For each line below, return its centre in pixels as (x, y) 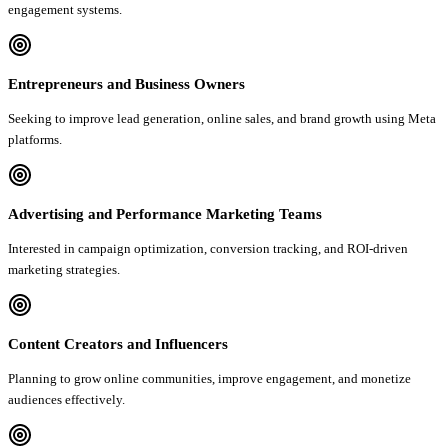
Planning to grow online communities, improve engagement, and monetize (209, 378)
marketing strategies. (64, 269)
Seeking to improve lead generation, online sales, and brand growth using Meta (222, 118)
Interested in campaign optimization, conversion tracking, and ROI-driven (208, 248)
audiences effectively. (66, 399)
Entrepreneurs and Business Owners (126, 83)
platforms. (35, 139)
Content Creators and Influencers (118, 343)
